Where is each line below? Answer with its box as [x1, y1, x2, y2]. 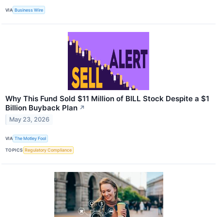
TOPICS [5, 147, 23, 153]
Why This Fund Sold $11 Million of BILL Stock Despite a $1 [5, 93, 209, 103]
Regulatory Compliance [25, 147, 72, 153]
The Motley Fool [15, 136, 46, 141]
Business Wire [15, 7, 44, 13]
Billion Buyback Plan [5, 103, 77, 112]
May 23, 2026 [9, 116, 50, 124]
